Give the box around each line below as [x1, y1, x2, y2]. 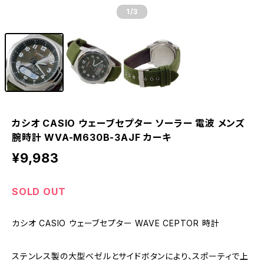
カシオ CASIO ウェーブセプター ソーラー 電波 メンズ [12, 117, 245, 129]
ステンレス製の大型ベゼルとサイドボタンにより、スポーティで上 [12, 251, 249, 261]
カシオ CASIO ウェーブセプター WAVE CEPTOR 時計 [12, 218, 220, 228]
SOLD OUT [12, 186, 66, 197]
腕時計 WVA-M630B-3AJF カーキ [12, 131, 171, 143]
